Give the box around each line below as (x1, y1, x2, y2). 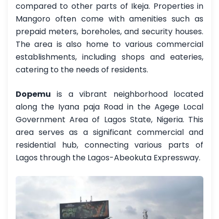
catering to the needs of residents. (16, 64, 148, 75)
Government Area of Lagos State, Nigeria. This (16, 113, 203, 125)
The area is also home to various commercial (16, 38, 203, 50)
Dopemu (16, 88, 51, 100)
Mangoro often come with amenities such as (16, 13, 203, 24)
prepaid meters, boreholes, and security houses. (16, 25, 203, 37)
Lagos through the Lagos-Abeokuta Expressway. (16, 152, 200, 163)
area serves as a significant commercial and (16, 126, 203, 138)
